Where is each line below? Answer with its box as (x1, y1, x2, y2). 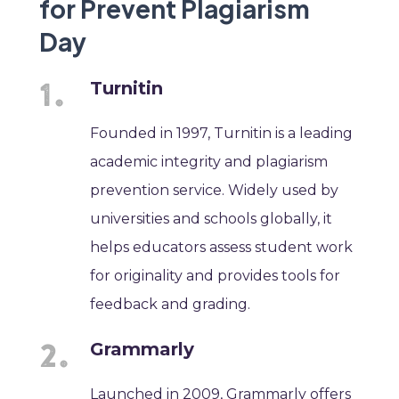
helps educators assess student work (90, 238, 354, 256)
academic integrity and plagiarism (90, 152, 329, 170)
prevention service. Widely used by (90, 181, 339, 199)
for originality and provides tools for (90, 266, 341, 284)
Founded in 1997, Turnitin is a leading (90, 124, 354, 142)
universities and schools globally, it (90, 209, 333, 227)
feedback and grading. (90, 295, 251, 313)
